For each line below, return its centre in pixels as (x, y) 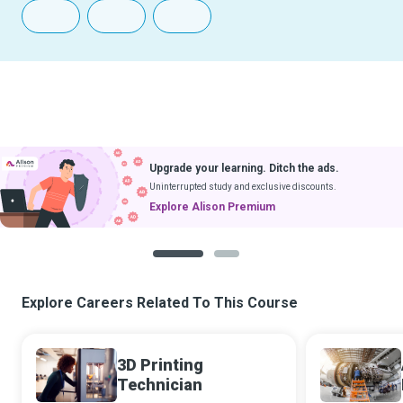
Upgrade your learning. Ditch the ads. (244, 168)
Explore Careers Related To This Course (160, 303)
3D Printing (160, 365)
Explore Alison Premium (212, 206)
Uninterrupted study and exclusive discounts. (243, 186)
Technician (160, 385)
